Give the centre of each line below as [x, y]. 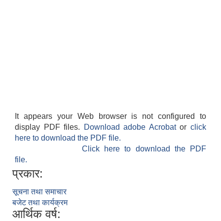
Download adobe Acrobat [132, 127]
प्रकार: [28, 174]
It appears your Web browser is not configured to [110, 116]
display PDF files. [49, 127]
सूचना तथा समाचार [39, 192]
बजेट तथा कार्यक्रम [40, 203]
